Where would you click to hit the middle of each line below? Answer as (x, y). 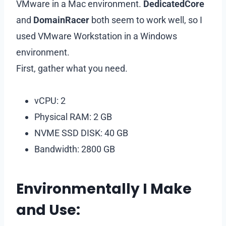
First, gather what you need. (72, 68)
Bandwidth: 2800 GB (75, 149)
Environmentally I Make (104, 189)
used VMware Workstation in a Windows (97, 36)
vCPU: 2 (50, 100)
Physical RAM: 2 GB (73, 117)
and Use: (48, 210)
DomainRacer (61, 20)
